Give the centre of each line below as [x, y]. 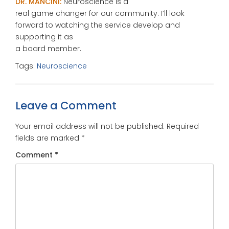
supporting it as [44, 37]
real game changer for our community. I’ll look [100, 13]
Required [183, 126]
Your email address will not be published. [90, 126]
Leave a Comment [66, 105]
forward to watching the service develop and [98, 25]
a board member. [48, 49]
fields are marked [48, 138]
